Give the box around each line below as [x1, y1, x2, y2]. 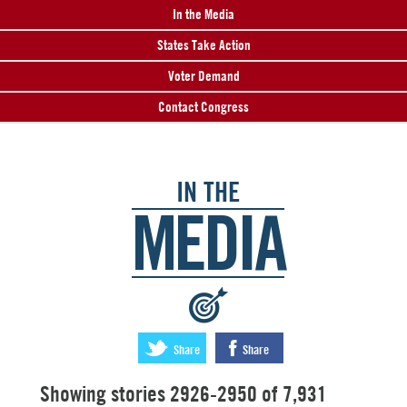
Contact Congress [158, 98, 249, 115]
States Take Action [156, 36, 251, 54]
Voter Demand [167, 67, 240, 84]
